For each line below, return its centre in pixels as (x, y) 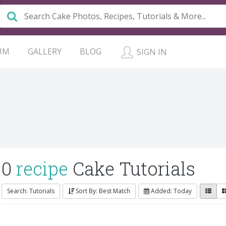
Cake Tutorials (132, 168)
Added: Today (171, 191)
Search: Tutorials (31, 191)
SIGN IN (151, 52)
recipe (42, 168)
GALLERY (45, 51)
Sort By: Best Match (103, 191)
